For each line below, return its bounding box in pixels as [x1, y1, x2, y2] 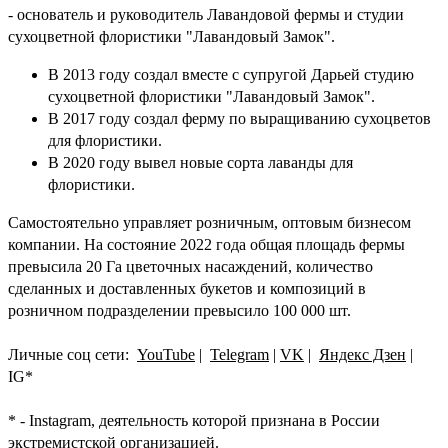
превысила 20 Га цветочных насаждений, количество [8, 258, 373, 276]
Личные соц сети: [8, 346, 137, 364]
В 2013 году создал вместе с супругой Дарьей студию [48, 66, 414, 84]
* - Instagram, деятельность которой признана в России [8, 412, 380, 430]
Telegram [210, 346, 269, 364]
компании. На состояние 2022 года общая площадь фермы [8, 236, 405, 254]
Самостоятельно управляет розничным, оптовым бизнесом [8, 214, 411, 232]
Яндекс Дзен [319, 346, 406, 364]
